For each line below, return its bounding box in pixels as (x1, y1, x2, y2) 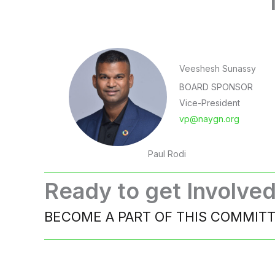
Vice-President (179, 97, 240, 108)
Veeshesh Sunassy (179, 63, 256, 74)
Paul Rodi (147, 149, 186, 159)
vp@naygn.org (179, 113, 239, 124)
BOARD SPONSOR (179, 81, 253, 92)
